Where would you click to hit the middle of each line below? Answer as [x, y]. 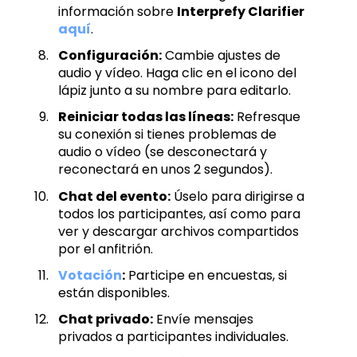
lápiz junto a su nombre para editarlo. [175, 91]
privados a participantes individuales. [173, 337]
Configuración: [110, 56]
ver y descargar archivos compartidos [178, 231]
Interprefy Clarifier [241, 12]
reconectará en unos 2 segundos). [165, 170]
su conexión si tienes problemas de [167, 135]
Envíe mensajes [203, 320]
